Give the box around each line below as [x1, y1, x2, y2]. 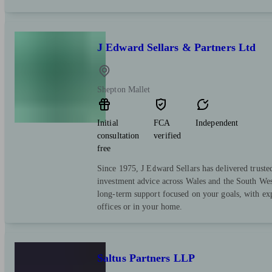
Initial [97, 118, 118, 127]
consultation [97, 131, 140, 140]
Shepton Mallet [97, 84, 151, 94]
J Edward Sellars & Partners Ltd [97, 41, 256, 53]
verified [154, 131, 182, 140]
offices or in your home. [97, 202, 183, 211]
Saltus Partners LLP [97, 251, 195, 264]
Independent [195, 118, 239, 127]
